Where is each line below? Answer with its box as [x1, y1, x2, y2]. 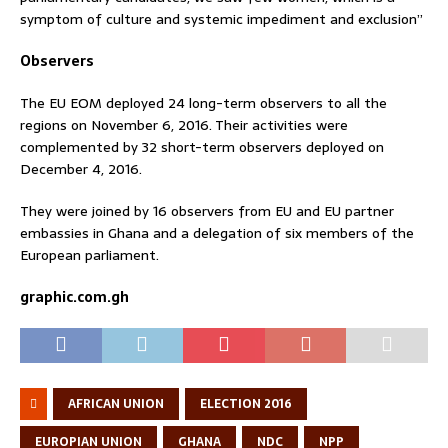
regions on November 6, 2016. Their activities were [20, 113, 348, 136]
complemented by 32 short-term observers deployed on [20, 135, 384, 158]
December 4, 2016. [20, 157, 142, 180]
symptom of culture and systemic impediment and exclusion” [20, 7, 423, 30]
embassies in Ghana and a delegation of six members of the [20, 221, 414, 244]
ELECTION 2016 [200, 393, 292, 414]
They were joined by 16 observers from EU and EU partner [20, 199, 394, 222]
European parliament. [20, 243, 159, 266]
